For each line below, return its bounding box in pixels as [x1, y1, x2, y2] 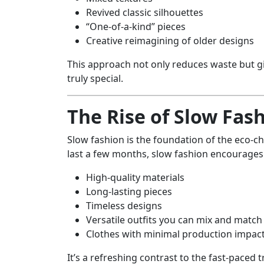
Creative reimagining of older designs [86, 34, 254, 48]
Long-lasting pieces [86, 185, 172, 199]
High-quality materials [86, 171, 184, 184]
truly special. [67, 72, 123, 85]
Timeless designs [86, 199, 162, 213]
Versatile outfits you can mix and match [86, 213, 262, 227]
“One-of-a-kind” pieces [86, 20, 186, 34]
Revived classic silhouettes [86, 6, 203, 19]
